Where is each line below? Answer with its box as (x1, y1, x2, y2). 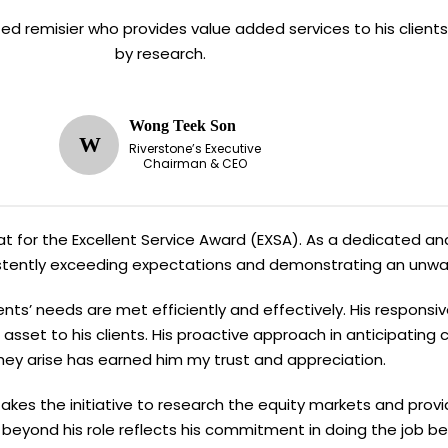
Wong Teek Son (129, 117, 236, 135)
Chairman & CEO (143, 155, 247, 173)
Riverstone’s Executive (129, 140, 261, 158)
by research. (114, 42, 206, 64)
